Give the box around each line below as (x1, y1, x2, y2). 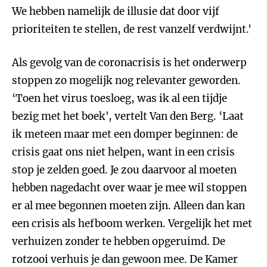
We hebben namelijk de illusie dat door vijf (12, 5, 219, 18)
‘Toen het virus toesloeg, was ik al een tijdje (12, 92, 227, 105)
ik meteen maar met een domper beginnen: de (12, 128, 238, 141)
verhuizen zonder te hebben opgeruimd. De (12, 235, 225, 248)
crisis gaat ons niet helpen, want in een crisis (12, 145, 235, 159)
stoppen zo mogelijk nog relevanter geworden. (12, 74, 241, 87)
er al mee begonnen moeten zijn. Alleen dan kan (12, 199, 245, 212)
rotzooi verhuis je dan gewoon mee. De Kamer (12, 253, 238, 266)
